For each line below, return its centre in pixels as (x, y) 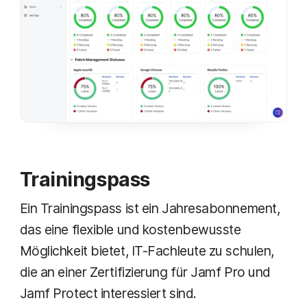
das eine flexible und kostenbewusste (130, 230)
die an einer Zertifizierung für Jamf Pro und (145, 272)
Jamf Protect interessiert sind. (108, 294)
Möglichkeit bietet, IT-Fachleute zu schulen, (147, 251)
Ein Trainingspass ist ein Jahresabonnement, (150, 209)
